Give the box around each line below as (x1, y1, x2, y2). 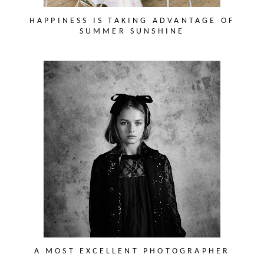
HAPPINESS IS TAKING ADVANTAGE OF (29, 16, 235, 25)
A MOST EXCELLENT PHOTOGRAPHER (34, 246, 230, 256)
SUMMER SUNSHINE (79, 27, 185, 36)
